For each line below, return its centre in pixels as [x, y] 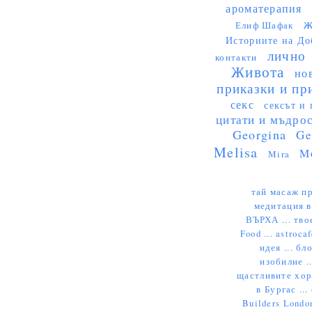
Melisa [236, 152]
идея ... [278, 247]
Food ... [258, 233]
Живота [258, 72]
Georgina [259, 134]
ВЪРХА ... [270, 219]
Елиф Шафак [264, 25]
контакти [236, 57]
